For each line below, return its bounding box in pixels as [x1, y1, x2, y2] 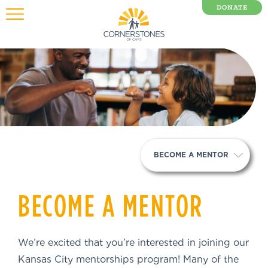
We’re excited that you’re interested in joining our [18, 236, 249, 248]
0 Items [216, 26, 243, 35]
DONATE [217, 4, 248, 11]
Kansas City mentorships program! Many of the [18, 253, 239, 265]
